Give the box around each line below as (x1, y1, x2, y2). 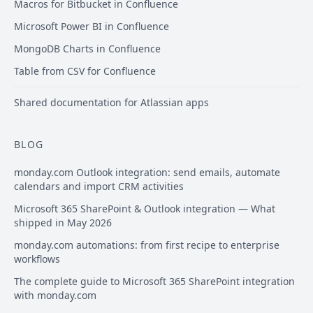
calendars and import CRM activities (14, 180, 184, 194)
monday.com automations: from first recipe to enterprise (14, 238, 279, 252)
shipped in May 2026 (14, 216, 112, 230)
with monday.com (14, 289, 96, 303)
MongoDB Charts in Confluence (14, 42, 161, 56)
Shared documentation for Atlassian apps (14, 96, 209, 110)
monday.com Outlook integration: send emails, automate (14, 166, 280, 180)
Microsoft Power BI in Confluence (14, 20, 169, 34)
